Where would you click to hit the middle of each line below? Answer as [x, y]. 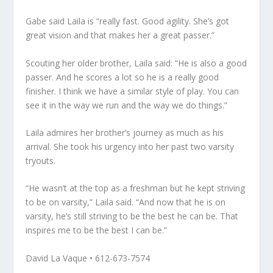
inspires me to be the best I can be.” [97, 230]
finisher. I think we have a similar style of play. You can [133, 91]
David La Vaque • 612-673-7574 [88, 258]
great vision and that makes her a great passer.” [120, 35]
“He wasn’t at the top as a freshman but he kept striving [136, 188]
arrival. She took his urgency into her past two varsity [130, 147]
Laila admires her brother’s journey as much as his [125, 133]
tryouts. [41, 161]
